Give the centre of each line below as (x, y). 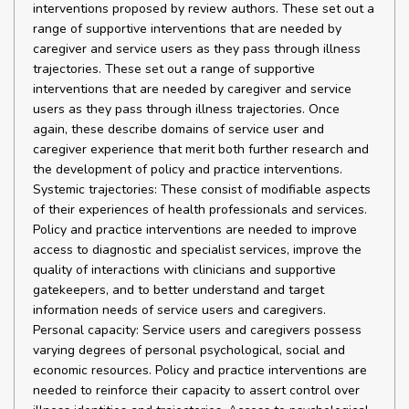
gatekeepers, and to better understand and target (178, 290)
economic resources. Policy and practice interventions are (200, 370)
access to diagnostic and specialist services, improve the (197, 250)
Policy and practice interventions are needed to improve (195, 230)
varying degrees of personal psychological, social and (189, 350)
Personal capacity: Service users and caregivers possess (197, 330)
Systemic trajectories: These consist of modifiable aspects (202, 189)
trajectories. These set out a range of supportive (174, 69)
